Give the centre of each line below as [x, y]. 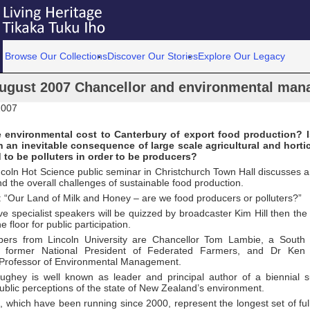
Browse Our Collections [56, 56]
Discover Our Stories [153, 56]
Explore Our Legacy [242, 56]
